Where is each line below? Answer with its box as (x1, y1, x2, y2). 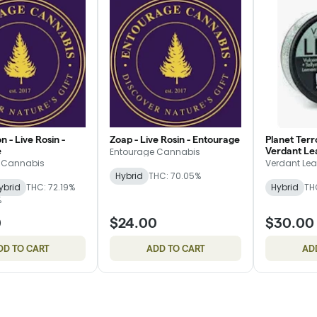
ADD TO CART (146, 243, 205, 253)
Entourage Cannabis (110, 145, 200, 158)
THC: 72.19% (26, 180, 75, 193)
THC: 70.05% (149, 169, 201, 182)
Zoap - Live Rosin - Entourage (110, 133, 240, 145)
